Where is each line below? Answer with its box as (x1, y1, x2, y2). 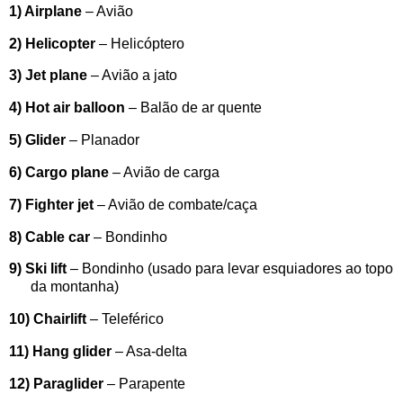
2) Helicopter (9, 35, 95, 51)
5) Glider (9, 132, 66, 148)
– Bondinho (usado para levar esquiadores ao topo (67, 261, 393, 277)
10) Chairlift (9, 311, 86, 327)
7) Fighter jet (9, 196, 94, 212)
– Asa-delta (112, 344, 187, 359)
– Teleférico (86, 311, 164, 327)
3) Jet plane (9, 67, 87, 84)
